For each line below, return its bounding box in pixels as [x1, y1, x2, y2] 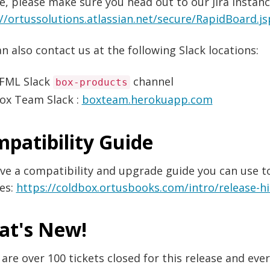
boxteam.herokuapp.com [81, 92, 213, 107]
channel [130, 74, 174, 89]
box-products [55, 77, 128, 89]
